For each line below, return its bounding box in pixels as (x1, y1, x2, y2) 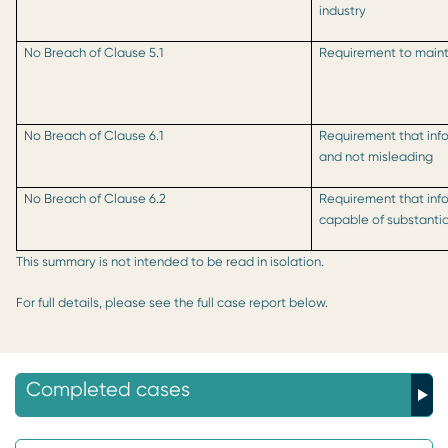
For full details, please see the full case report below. (16, 294, 328, 310)
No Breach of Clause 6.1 (24, 127, 164, 143)
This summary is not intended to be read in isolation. (16, 253, 324, 269)
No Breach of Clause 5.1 (24, 44, 164, 60)
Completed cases (26, 377, 190, 401)
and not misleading (319, 148, 434, 164)
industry (319, 2, 367, 18)
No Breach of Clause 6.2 (24, 190, 167, 206)
